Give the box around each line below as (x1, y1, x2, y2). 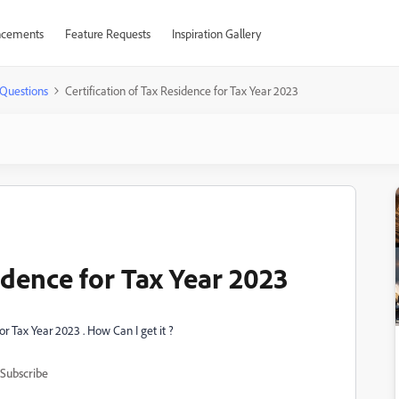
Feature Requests (64, 26, 151, 41)
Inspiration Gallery (171, 26, 261, 41)
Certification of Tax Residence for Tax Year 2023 (65, 83, 298, 98)
